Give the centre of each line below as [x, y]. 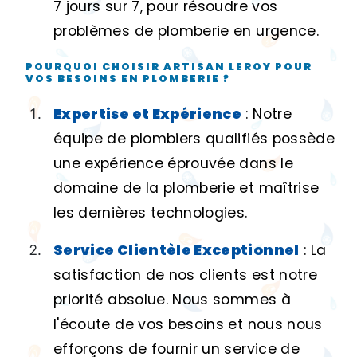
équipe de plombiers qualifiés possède [194, 138]
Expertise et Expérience [148, 114]
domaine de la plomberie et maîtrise [186, 188]
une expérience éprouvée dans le [173, 163]
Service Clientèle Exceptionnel [177, 250]
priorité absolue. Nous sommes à [172, 299]
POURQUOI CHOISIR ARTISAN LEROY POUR [169, 67]
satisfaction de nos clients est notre [186, 275]
